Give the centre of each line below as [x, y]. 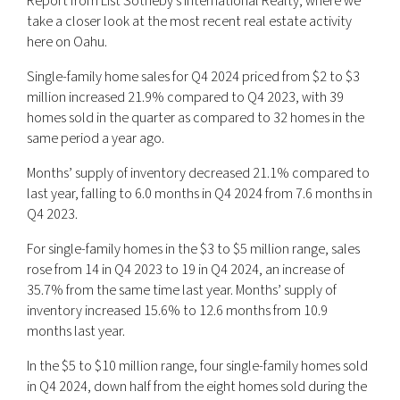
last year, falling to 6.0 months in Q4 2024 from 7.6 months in [200, 193]
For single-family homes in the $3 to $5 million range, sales [193, 249]
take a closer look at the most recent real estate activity [189, 21]
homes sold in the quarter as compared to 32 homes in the [196, 117]
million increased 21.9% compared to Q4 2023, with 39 [185, 97]
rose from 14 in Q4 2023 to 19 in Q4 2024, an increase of [186, 269]
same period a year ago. [96, 138]
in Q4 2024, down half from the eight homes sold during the [197, 386]
